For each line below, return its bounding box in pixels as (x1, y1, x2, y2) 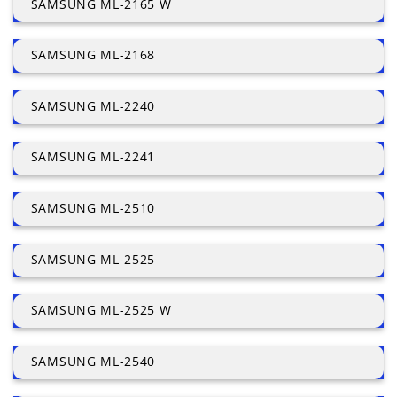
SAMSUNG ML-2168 (30, 46, 155, 64)
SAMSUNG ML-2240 (30, 97, 155, 114)
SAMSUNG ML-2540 (30, 352, 155, 370)
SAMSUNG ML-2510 (30, 198, 155, 216)
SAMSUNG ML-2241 (30, 148, 155, 166)
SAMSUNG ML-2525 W (30, 301, 172, 319)
